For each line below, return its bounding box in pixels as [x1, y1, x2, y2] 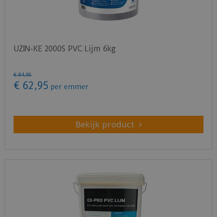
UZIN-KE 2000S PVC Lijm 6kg [14, 44, 116, 53]
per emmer [50, 82, 88, 91]
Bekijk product [75, 119, 134, 129]
